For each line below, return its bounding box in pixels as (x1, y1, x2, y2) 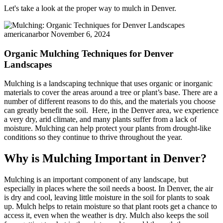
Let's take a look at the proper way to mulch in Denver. (4, 3, 176, 12)
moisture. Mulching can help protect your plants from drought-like (4, 124, 211, 133)
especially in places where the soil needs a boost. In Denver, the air (4, 184, 213, 193)
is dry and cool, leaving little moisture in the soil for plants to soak (4, 193, 210, 202)
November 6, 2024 (51, 29, 110, 38)
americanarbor (4, 29, 49, 38)
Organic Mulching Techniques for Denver (4, 48, 173, 59)
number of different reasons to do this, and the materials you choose (4, 97, 216, 106)
